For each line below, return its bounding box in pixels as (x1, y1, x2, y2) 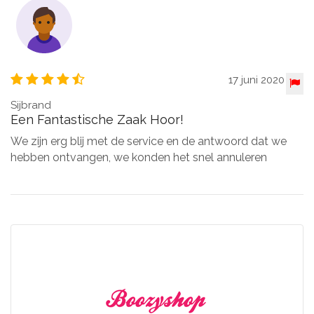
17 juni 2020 (228, 73, 285, 86)
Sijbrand (11, 98, 51, 111)
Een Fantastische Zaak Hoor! (11, 111, 184, 127)
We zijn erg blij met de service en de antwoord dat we (11, 134, 287, 148)
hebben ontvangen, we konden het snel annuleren (11, 150, 267, 164)
